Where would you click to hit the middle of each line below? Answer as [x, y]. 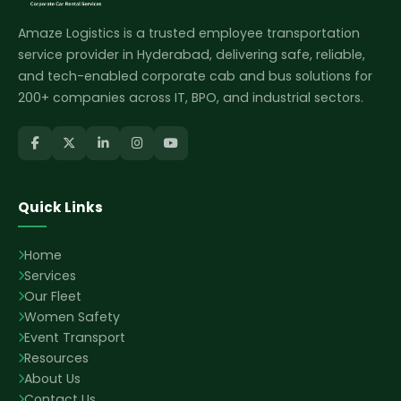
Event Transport [75, 337]
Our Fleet [53, 296]
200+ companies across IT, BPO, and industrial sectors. [191, 98]
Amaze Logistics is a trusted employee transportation [189, 33]
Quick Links [60, 207]
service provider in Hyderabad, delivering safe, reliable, [192, 55]
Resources [56, 358]
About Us [52, 379]
